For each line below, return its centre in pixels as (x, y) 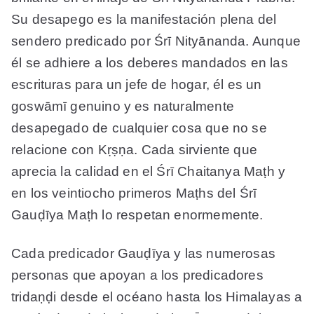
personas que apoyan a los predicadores (137, 275)
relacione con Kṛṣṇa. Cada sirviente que (135, 150)
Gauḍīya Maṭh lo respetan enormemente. (137, 215)
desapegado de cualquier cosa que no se (139, 128)
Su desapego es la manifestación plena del (144, 20)
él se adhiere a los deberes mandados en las (150, 63)
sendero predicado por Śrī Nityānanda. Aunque (156, 41)
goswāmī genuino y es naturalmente (123, 107)
